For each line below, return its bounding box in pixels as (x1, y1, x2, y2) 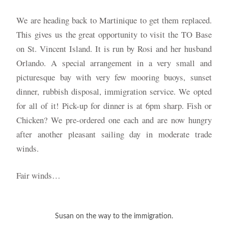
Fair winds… (16, 169, 61, 181)
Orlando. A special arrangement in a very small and (16, 56, 212, 69)
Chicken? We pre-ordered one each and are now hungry (16, 113, 212, 126)
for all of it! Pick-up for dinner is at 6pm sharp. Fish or (16, 99, 212, 111)
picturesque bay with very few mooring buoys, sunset (16, 71, 212, 83)
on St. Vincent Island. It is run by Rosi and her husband (16, 42, 212, 54)
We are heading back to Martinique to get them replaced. (16, 14, 212, 26)
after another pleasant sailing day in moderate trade (16, 128, 212, 140)
